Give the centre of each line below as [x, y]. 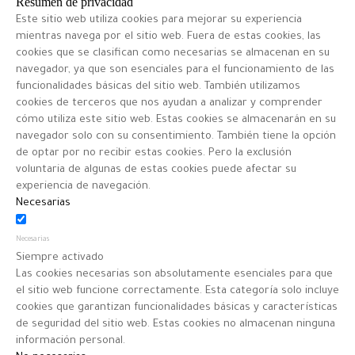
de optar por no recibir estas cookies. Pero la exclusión [154, 153]
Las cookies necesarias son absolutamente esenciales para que [174, 274]
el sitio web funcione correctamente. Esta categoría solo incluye [177, 291]
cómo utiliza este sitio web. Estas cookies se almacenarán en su [176, 120]
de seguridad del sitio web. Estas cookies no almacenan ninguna [176, 324]
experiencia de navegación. [83, 186]
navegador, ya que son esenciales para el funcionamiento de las [175, 70]
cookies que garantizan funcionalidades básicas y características [177, 307]
